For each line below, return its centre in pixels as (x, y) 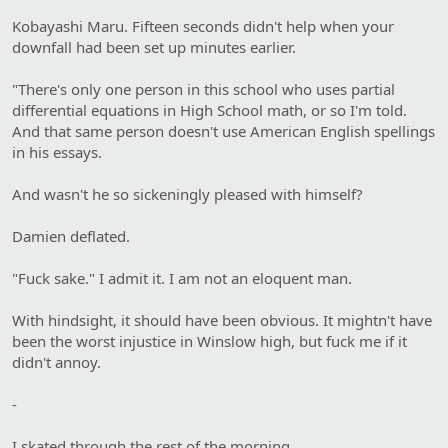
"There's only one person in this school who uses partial (203, 88)
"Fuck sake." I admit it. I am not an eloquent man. (182, 277)
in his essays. (57, 151)
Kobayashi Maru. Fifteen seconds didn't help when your (203, 25)
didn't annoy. (56, 361)
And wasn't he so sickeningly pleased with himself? (187, 193)
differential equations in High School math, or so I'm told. (209, 109)
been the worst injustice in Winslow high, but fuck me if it (209, 340)
